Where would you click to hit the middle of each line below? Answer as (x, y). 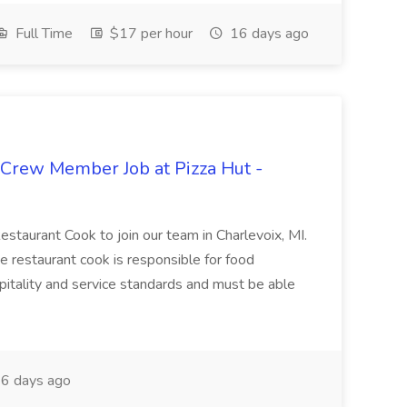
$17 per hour (149, 34)
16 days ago (268, 34)
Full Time (42, 34)
